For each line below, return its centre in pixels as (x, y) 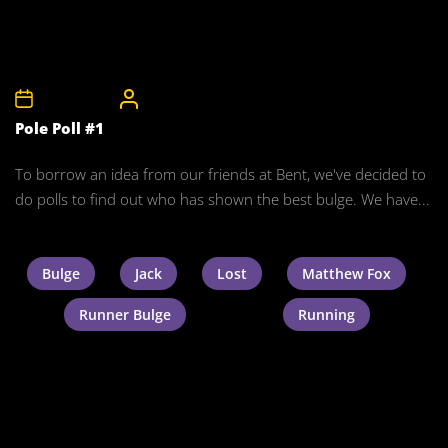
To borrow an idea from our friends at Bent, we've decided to (220, 174)
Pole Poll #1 (59, 128)
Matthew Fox (346, 273)
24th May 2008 (77, 98)
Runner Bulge (124, 314)
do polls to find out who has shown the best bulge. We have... (222, 199)
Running (326, 314)
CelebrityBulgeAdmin (200, 98)
